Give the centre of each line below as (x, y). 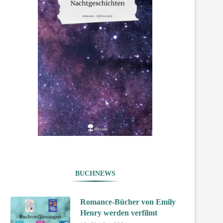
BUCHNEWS (95, 174)
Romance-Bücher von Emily (128, 202)
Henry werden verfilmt (119, 213)
